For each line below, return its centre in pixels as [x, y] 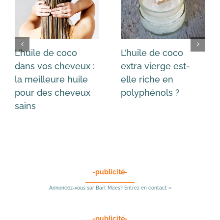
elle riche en [147, 80]
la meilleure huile [51, 80]
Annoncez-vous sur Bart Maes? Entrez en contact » [110, 188]
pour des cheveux [53, 93]
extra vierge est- [155, 66]
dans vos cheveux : [55, 66]
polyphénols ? [150, 93]
